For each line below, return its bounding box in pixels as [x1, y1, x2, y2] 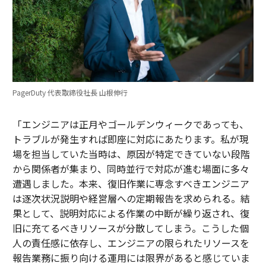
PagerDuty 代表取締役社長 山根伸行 [12, 87, 128, 98]
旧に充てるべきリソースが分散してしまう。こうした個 [12, 221, 249, 236]
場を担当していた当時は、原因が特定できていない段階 [12, 147, 250, 161]
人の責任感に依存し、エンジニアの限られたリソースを [12, 236, 249, 251]
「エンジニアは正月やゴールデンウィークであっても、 [12, 117, 249, 132]
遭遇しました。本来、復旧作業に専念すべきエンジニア [12, 176, 249, 191]
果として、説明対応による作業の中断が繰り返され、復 [12, 206, 249, 221]
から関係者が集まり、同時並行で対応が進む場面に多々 [12, 161, 249, 176]
